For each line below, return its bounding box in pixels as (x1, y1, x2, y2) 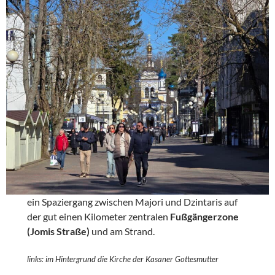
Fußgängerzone (168, 210, 239, 222)
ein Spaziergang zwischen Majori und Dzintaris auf (27, 195, 238, 207)
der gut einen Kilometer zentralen (27, 210, 169, 222)
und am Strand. (91, 225, 155, 237)
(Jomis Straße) (27, 225, 92, 237)
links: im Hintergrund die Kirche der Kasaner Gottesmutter (27, 254, 219, 264)
